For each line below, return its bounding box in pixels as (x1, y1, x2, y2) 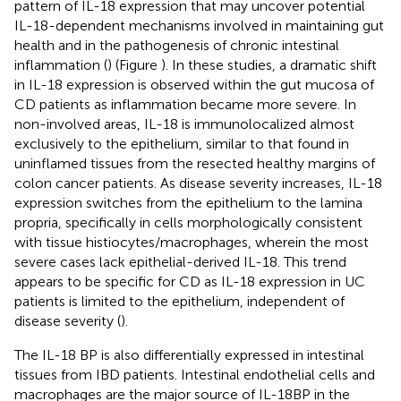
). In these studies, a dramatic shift (161, 55, 377, 73)
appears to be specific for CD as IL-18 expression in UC (14, 272, 365, 290)
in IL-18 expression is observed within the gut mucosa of (14, 75, 374, 93)
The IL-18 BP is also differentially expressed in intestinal (14, 346, 364, 363)
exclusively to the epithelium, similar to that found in (14, 134, 349, 152)
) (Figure (107, 55, 161, 73)
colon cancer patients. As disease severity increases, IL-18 (14, 174, 382, 192)
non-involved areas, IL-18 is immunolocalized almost (14, 115, 354, 132)
